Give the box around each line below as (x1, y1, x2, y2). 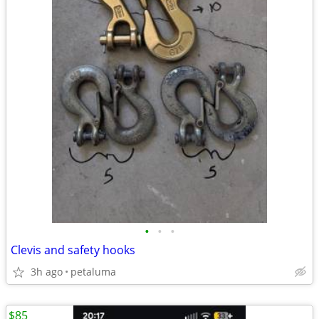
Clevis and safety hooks (11, 242, 135, 258)
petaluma (70, 265, 116, 278)
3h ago (31, 265, 63, 278)
